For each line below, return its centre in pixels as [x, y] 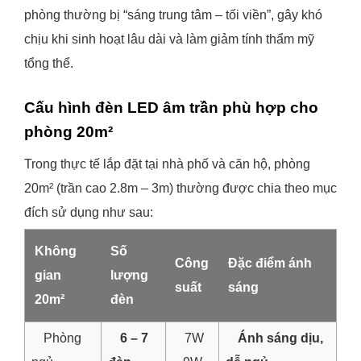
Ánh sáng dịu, [280, 338]
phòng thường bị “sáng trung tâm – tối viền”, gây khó [173, 15]
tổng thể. [49, 63]
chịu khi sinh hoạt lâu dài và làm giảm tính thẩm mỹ [169, 39]
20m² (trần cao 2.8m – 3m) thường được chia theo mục [180, 188]
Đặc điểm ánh [270, 263]
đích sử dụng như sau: [89, 212]
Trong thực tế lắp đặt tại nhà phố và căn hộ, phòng [167, 164]
